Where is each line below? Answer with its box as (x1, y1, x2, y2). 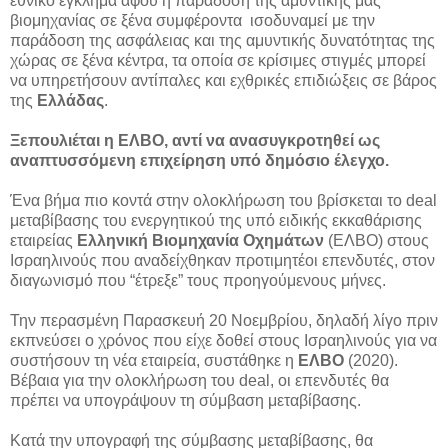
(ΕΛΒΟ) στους (324, 232, 429, 250)
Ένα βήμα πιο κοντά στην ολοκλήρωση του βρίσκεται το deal (10, 192, 437, 210)
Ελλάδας (37, 92, 104, 110)
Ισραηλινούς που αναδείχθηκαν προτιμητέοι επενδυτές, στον (10, 252, 435, 270)
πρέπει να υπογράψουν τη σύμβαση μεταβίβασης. (10, 392, 361, 410)
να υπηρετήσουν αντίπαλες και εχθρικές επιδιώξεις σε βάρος (10, 72, 437, 90)
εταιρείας (10, 232, 77, 250)
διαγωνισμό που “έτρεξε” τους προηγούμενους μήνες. (10, 272, 386, 290)
